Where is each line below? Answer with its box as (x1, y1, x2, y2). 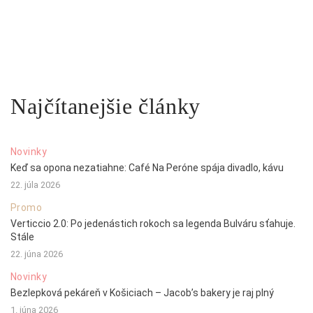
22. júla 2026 (10, 180, 60, 191)
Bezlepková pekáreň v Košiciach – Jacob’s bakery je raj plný (10, 287, 274, 299)
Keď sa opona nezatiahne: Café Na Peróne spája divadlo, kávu (10, 162, 284, 174)
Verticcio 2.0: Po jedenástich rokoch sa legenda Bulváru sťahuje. (10, 218, 296, 230)
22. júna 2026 (10, 249, 63, 260)
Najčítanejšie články (10, 94, 201, 119)
